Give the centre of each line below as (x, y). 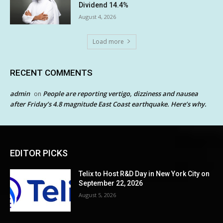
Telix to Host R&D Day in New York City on (144, 173)
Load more (108, 41)
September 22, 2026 (111, 183)
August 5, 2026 (98, 195)
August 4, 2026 (98, 17)
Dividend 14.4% (104, 5)
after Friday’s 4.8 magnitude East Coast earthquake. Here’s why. (108, 104)
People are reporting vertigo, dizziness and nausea (120, 93)
